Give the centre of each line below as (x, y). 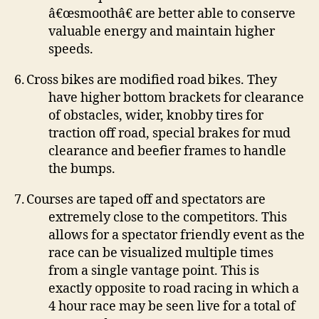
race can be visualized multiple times (161, 253)
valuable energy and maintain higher (162, 32)
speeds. (71, 49)
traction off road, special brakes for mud (169, 134)
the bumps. (82, 169)
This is (240, 271)
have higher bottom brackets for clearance (176, 98)
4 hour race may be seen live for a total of (172, 307)
